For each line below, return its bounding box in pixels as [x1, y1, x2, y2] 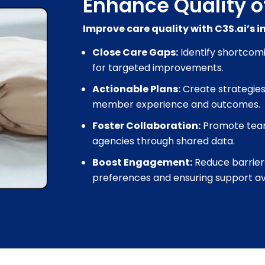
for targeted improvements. [92, 60, 224, 75]
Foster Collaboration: [92, 118, 201, 132]
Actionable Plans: [92, 82, 181, 96]
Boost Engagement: [92, 155, 193, 169]
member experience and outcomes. [92, 97, 261, 111]
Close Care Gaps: [92, 45, 179, 59]
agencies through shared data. [92, 134, 235, 148]
